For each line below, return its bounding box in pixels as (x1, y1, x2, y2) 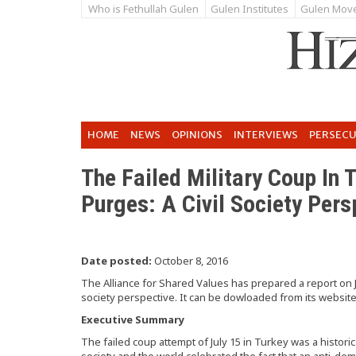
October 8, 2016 (152, 253, 228, 268)
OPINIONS (172, 128, 222, 141)
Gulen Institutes (211, 2, 288, 16)
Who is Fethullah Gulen (88, 2, 199, 16)
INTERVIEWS (234, 128, 298, 141)
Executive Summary (81, 312, 184, 327)
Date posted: (81, 253, 152, 268)
